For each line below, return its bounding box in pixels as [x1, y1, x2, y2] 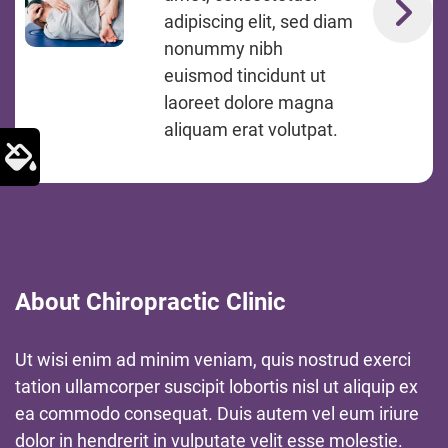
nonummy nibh [164, 38, 284, 59]
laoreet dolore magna [164, 92, 335, 113]
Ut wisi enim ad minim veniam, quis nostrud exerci [15, 349, 411, 370]
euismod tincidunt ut [164, 65, 327, 86]
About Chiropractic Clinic [15, 288, 286, 316]
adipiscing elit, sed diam [164, 11, 354, 32]
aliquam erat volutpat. [164, 119, 339, 140]
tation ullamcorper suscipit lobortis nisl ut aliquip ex [15, 376, 418, 397]
